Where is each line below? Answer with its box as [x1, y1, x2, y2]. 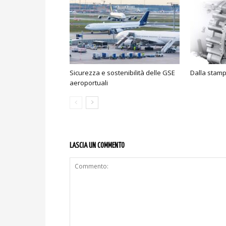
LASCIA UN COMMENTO [70, 142, 125, 150]
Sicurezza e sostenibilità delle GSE [70, 68, 175, 78]
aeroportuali [70, 78, 108, 88]
